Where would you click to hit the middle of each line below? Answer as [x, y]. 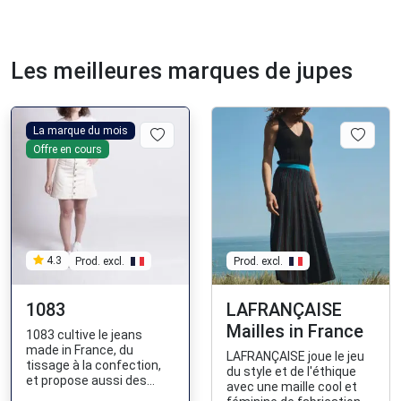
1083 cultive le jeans [84, 334]
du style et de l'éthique [291, 371]
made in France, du [80, 350]
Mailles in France [295, 331]
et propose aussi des [86, 380]
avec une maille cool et [292, 386]
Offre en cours [67, 149]
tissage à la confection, [94, 365]
